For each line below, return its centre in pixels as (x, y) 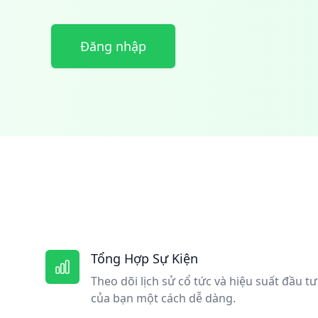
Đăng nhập (113, 46)
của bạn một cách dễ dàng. (163, 298)
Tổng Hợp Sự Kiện (144, 258)
